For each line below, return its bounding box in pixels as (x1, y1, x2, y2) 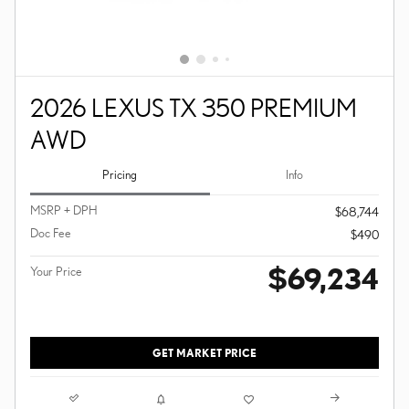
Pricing (102, 167, 138, 183)
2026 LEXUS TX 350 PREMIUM (30, 92, 357, 121)
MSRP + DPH (30, 202, 98, 217)
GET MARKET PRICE (152, 346, 257, 359)
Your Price (30, 263, 82, 278)
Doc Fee (30, 225, 71, 240)
